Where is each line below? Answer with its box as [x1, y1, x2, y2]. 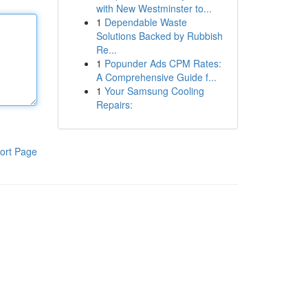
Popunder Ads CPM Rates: [104, 56, 221, 70]
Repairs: [96, 98, 133, 111]
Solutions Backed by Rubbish [96, 29, 223, 43]
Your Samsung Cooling [104, 84, 204, 98]
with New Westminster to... [96, 1, 212, 15]
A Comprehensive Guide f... [96, 70, 217, 84]
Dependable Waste [104, 15, 187, 29]
